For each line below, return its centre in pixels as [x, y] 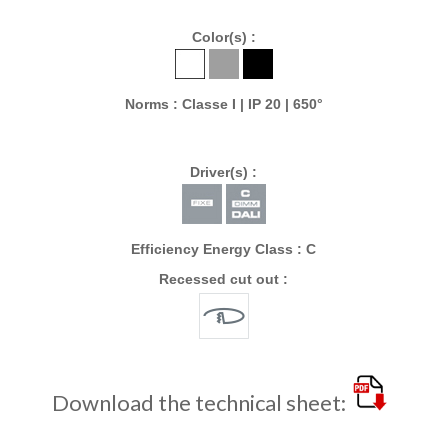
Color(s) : [223, 37]
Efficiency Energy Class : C [224, 248]
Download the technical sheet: [198, 402]
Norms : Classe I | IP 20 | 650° [223, 104]
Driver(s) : [224, 171]
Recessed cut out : [224, 278]
